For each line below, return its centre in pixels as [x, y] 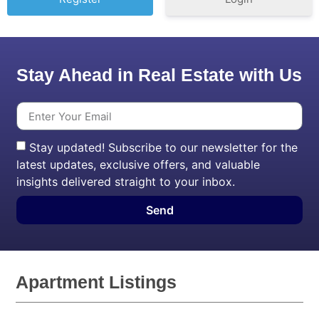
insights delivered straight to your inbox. [126, 182]
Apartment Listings [96, 282]
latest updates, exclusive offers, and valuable [138, 165]
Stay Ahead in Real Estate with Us [159, 75]
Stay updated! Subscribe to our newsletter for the [164, 148]
